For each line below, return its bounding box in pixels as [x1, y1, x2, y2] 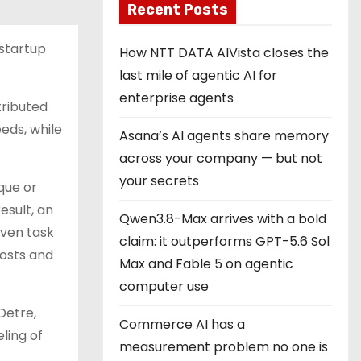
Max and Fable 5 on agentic [119, 255, 293, 273]
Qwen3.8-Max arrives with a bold [119, 210, 326, 228]
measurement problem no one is [119, 338, 328, 356]
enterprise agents [119, 89, 234, 107]
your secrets [119, 172, 199, 190]
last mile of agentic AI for [119, 66, 277, 85]
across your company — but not [119, 149, 322, 168]
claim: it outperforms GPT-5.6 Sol [119, 232, 330, 251]
